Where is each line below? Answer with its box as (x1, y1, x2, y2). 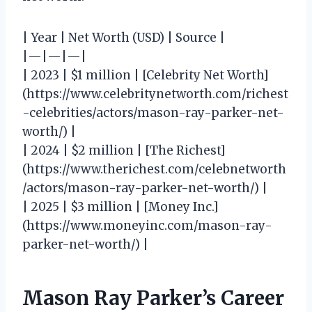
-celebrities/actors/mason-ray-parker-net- (22, 104, 284, 120)
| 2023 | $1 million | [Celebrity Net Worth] (22, 67, 269, 83)
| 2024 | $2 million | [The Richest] (22, 142, 226, 158)
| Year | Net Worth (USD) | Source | (22, 29, 225, 45)
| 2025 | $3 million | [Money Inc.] (22, 198, 219, 214)
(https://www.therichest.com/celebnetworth (22, 161, 286, 177)
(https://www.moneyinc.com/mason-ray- (22, 217, 272, 233)
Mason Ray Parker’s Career (22, 285, 284, 311)
